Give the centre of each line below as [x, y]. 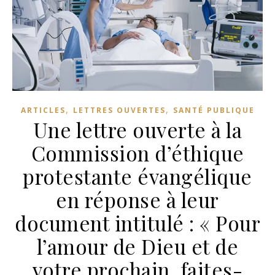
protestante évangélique [137, 176]
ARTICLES [43, 110]
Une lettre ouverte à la [137, 130]
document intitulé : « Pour [137, 223]
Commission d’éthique [137, 153]
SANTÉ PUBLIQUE [214, 110]
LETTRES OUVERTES [119, 110]
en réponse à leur [137, 200]
